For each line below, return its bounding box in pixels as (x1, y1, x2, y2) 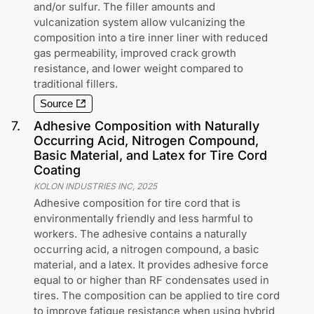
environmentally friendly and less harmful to (34, 212, 253, 225)
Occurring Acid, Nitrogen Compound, (34, 133, 259, 148)
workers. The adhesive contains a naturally (34, 227, 247, 240)
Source (40, 98, 73, 109)
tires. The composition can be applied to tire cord (34, 289, 280, 302)
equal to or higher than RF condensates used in (34, 273, 269, 287)
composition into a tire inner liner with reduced (34, 31, 268, 44)
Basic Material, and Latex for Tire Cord (34, 148, 267, 163)
